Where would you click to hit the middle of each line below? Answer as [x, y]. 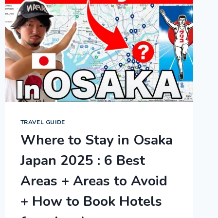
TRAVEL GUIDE [43, 122]
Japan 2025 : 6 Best [82, 161]
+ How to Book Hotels [91, 202]
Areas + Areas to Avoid [94, 181]
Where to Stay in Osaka [96, 140]
